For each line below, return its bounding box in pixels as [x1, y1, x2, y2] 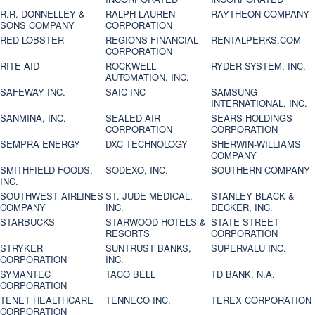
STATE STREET [211, 215, 280, 229]
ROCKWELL [105, 59, 157, 73]
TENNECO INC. [105, 293, 172, 307]
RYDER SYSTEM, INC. [211, 59, 307, 73]
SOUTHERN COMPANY [211, 163, 311, 177]
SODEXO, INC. [105, 163, 169, 177]
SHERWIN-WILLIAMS [211, 137, 302, 151]
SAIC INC [105, 85, 146, 99]
